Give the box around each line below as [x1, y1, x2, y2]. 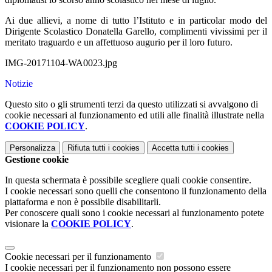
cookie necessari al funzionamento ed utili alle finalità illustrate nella [5, 110, 264, 121]
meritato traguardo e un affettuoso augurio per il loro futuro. [5, 37, 233, 48]
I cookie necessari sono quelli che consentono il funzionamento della [5, 186, 267, 197]
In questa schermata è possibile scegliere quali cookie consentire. [5, 175, 251, 186]
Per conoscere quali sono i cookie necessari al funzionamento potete [5, 208, 264, 219]
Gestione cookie [5, 154, 69, 165]
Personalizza [10, 143, 55, 153]
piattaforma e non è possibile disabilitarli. [5, 197, 161, 208]
